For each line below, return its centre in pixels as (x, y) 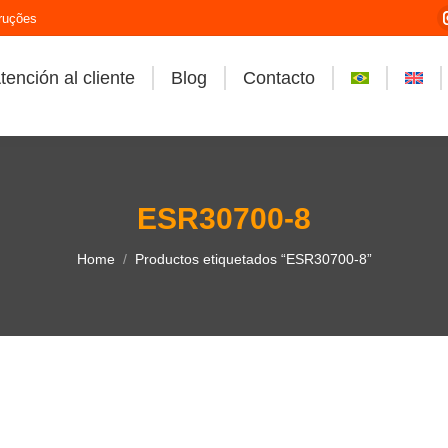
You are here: (126, 249)
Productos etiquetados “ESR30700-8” (253, 259)
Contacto (278, 78)
